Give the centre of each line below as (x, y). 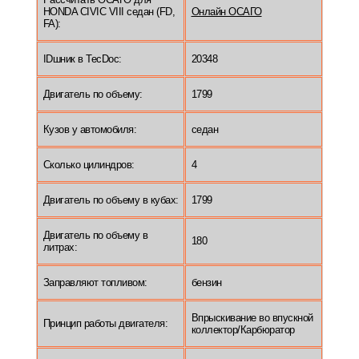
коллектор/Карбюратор (243, 329)
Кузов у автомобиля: (89, 129)
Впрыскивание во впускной (252, 317)
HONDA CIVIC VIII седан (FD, (109, 11)
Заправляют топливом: (95, 282)
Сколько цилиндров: (89, 164)
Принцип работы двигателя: (105, 323)
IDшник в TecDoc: (82, 58)
